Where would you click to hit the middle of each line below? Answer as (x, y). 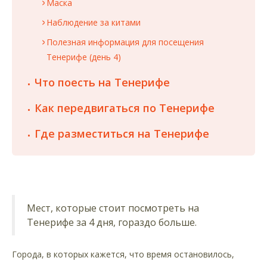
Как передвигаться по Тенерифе (126, 108)
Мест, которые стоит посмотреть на (113, 208)
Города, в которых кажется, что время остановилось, (123, 254)
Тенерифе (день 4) (84, 57)
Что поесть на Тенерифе (102, 83)
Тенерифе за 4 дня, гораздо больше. (112, 223)
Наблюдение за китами (94, 23)
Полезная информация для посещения (125, 42)
